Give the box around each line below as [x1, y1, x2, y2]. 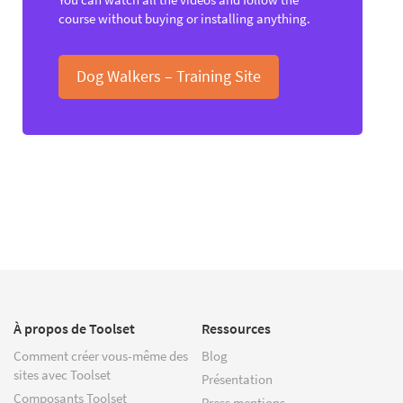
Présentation [201, 370, 273, 388]
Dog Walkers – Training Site [76, 65, 261, 86]
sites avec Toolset [13, 365, 111, 383]
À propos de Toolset [13, 318, 135, 337]
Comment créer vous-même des [13, 346, 188, 364]
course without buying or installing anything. [58, 10, 310, 28]
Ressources [201, 318, 271, 337]
